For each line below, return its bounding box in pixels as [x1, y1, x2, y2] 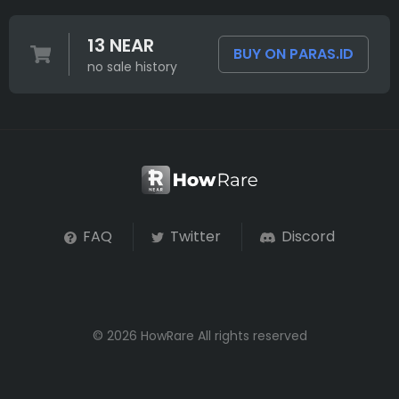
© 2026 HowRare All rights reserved [92, 327, 307, 346]
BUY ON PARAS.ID [233, 44, 354, 65]
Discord [277, 226, 335, 248]
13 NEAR [86, 33, 154, 59]
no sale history [86, 58, 177, 77]
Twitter [167, 226, 222, 248]
